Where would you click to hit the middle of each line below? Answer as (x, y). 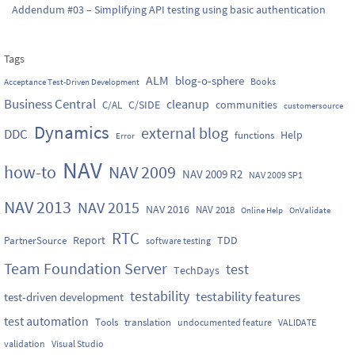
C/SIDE (144, 104)
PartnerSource (35, 240)
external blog (185, 132)
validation (25, 343)
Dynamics (72, 132)
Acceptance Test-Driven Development (72, 81)
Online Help (262, 210)
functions (254, 134)
